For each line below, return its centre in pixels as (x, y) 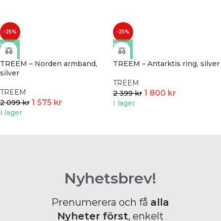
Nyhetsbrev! (110, 179)
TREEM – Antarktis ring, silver (166, 64)
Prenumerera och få (101, 203)
